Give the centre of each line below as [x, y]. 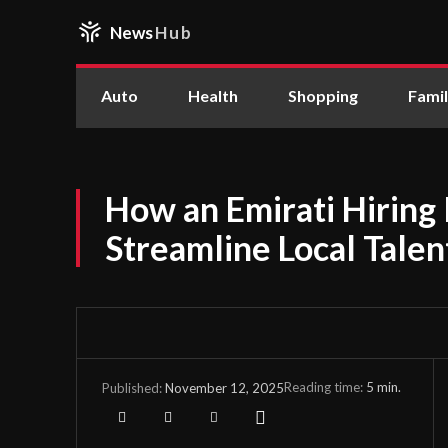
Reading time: [325, 386]
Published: [132, 388]
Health [213, 95]
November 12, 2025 [224, 387]
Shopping [323, 95]
